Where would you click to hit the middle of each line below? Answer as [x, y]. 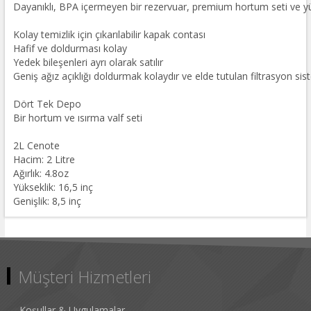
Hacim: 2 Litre [44, 159]
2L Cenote [36, 145]
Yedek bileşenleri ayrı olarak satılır [88, 62]
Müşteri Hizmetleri [85, 276]
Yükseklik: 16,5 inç [53, 187]
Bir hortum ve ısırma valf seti [77, 117]
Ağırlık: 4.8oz [41, 173]
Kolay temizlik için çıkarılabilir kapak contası [109, 34]
